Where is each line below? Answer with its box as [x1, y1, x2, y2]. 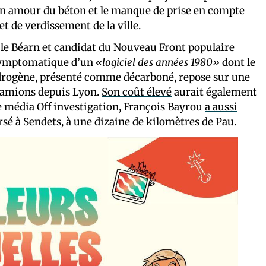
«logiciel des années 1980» [96, 55, 220, 69]
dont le [220, 55, 255, 69]
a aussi [205, 100, 237, 113]
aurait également [172, 85, 257, 99]
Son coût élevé [102, 85, 172, 99]
